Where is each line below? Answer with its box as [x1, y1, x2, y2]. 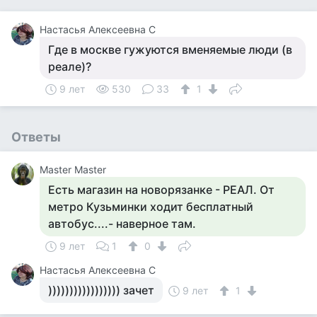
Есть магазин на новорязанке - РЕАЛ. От [48, 183, 275, 197]
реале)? [48, 59, 91, 74]
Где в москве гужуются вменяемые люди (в [48, 42, 292, 57]
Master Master [40, 163, 106, 175]
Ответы [11, 129, 61, 144]
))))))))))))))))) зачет [48, 283, 154, 297]
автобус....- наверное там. [48, 217, 196, 231]
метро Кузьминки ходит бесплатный [48, 200, 253, 214]
